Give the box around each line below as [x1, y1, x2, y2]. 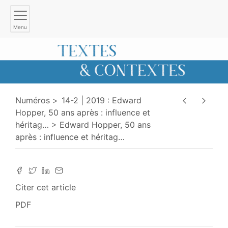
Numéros [15, 95, 50, 105]
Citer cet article [15, 182, 76, 192]
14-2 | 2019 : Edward [62, 95, 141, 105]
